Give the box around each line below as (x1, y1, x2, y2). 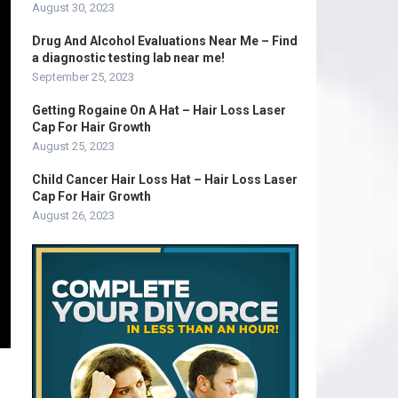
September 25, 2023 (32, 70, 134, 84)
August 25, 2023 (32, 139, 115, 153)
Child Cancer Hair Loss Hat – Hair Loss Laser (32, 172, 298, 187)
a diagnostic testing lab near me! (32, 51, 225, 65)
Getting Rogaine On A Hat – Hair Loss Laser (32, 103, 286, 117)
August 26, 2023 (32, 209, 115, 222)
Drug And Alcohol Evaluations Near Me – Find (32, 34, 298, 48)
